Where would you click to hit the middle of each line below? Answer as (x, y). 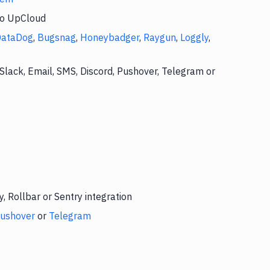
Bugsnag (57, 37)
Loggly (194, 37)
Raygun (160, 37)
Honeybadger (110, 37)
